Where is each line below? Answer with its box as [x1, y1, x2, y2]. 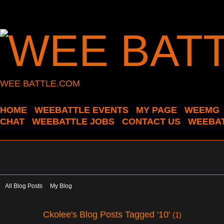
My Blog [50, 182, 72, 189]
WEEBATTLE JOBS [32, 116, 114, 126]
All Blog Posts [5, 182, 42, 189]
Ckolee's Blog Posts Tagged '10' [43, 208, 172, 219]
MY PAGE [136, 105, 177, 115]
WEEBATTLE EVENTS [34, 105, 128, 115]
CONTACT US [122, 116, 180, 126]
